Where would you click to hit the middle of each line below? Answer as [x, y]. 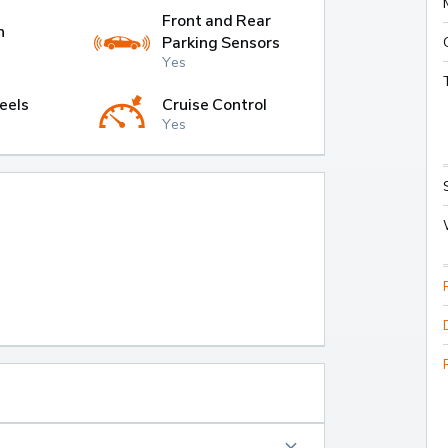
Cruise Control [214, 103]
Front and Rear [216, 20]
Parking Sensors [221, 42]
